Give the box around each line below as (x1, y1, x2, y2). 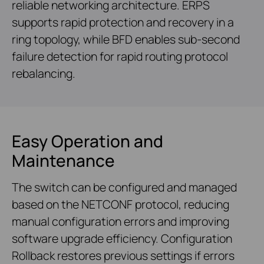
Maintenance (12, 149, 115, 172)
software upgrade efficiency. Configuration (12, 230, 232, 247)
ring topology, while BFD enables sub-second (12, 31, 240, 48)
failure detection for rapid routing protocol (12, 48, 228, 65)
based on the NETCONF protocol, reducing (12, 196, 229, 213)
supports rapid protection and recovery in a (12, 14, 234, 31)
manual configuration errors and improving (12, 213, 229, 230)
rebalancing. (12, 65, 75, 82)
